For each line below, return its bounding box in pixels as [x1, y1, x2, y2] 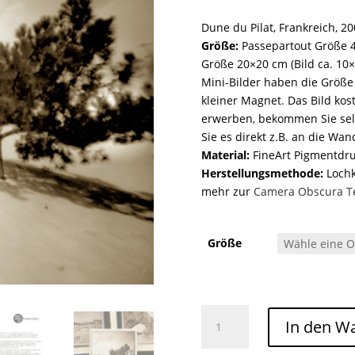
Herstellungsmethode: [200, 165, 323, 181]
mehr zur [200, 183, 254, 199]
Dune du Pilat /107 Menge [200, 296, 237, 312]
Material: [200, 147, 250, 162]
